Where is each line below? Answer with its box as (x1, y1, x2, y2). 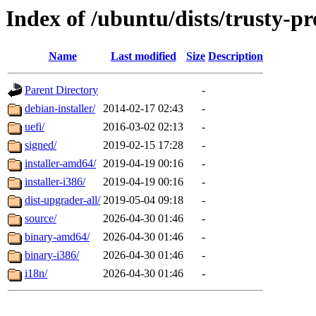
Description (208, 50, 263, 63)
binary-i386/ (25, 249, 79, 262)
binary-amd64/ (25, 231, 90, 243)
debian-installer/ (25, 102, 95, 115)
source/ (25, 212, 56, 225)
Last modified (110, 50, 176, 63)
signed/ (25, 139, 56, 152)
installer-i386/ (25, 176, 85, 188)
